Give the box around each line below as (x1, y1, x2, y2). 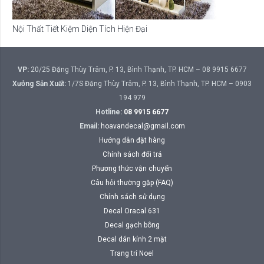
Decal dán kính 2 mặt (97, 235, 167, 244)
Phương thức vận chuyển (92, 164, 172, 173)
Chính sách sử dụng (99, 193, 165, 202)
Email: (79, 122, 99, 131)
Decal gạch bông (104, 221, 160, 230)
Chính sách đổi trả (102, 150, 162, 159)
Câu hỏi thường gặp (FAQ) (91, 179, 173, 187)
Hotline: (95, 108, 124, 117)
